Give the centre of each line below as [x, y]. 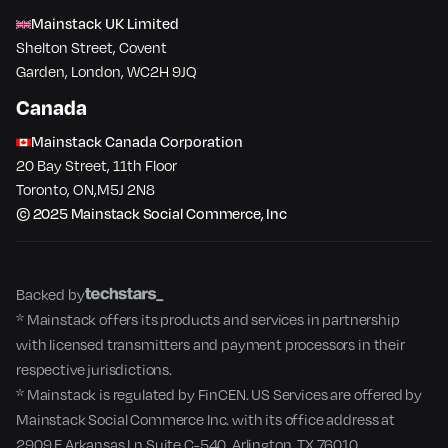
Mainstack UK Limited [105, 24]
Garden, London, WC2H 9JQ [106, 72]
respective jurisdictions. [94, 370]
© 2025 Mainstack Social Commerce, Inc [151, 214]
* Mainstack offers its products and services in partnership [208, 320]
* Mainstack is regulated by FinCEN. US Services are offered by [219, 395]
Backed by [50, 295]
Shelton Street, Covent [91, 48]
